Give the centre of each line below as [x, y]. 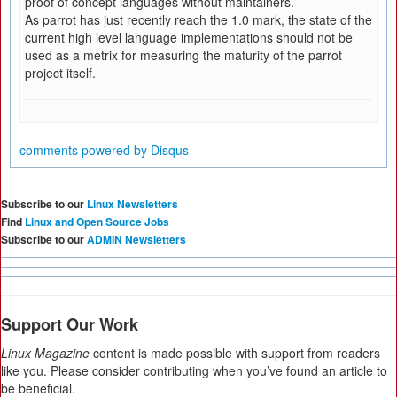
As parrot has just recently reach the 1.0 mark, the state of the [198, 19]
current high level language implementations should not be [189, 37]
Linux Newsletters [132, 204]
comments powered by [85, 150]
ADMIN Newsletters [136, 239]
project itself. [60, 73]
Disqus [170, 150]
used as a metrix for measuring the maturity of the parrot [183, 55]
